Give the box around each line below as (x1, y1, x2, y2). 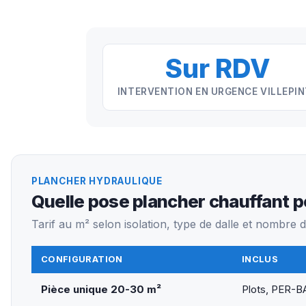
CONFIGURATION (40, 253, 123, 264)
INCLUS (241, 253, 279, 264)
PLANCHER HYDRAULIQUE (31, 176, 163, 187)
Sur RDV (165, 52, 270, 84)
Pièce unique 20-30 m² (40, 282, 161, 296)
